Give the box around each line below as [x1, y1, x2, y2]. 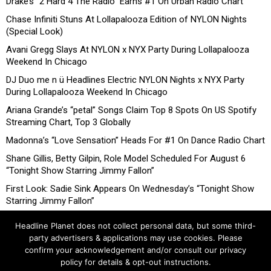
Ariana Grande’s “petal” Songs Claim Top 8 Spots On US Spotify [6, 105, 256, 116]
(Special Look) [6, 26, 63, 38]
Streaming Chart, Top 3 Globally [6, 117, 131, 128]
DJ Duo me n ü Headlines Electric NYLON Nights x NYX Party [6, 74, 244, 86]
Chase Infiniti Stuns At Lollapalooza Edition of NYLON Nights [6, 14, 247, 25]
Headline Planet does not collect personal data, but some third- [15, 221, 256, 230]
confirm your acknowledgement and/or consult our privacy [25, 245, 246, 255]
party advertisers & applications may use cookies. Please [28, 233, 243, 243]
